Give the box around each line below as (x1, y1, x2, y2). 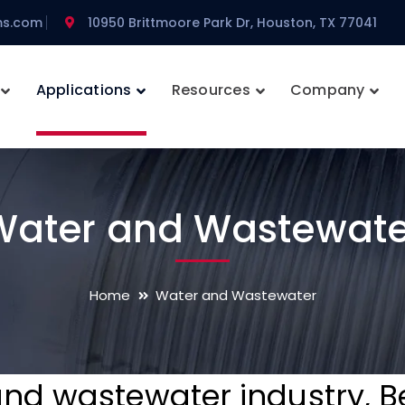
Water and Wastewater (155, 286, 316, 305)
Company (289, 80, 365, 100)
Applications (35, 80, 132, 100)
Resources (171, 80, 250, 100)
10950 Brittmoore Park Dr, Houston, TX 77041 (88, 14, 377, 32)
